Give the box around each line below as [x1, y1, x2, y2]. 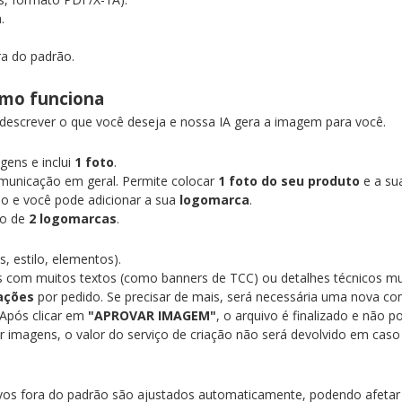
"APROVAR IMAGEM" [88, 307, 216, 324]
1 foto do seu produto [218, 172, 360, 189]
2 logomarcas [29, 210, 117, 227]
